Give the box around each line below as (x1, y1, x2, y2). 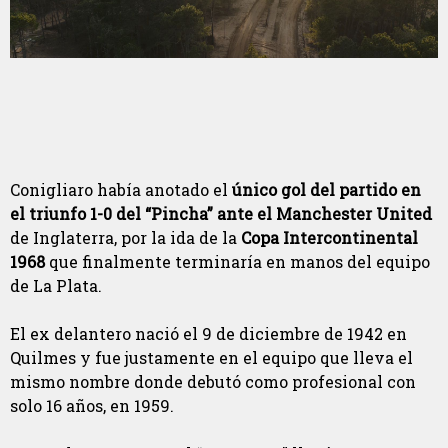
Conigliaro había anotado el (10, 179, 232, 201)
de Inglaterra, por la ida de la (10, 227, 241, 249)
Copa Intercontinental (241, 227, 418, 249)
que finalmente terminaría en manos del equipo (45, 251, 430, 273)
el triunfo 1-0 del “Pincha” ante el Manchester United (10, 203, 432, 225)
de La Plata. (10, 275, 102, 297)
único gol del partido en (232, 179, 421, 201)
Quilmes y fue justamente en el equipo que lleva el (10, 347, 413, 369)
